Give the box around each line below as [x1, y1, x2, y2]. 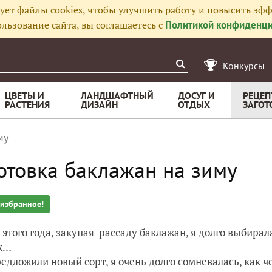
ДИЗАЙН [81, 98, 118, 110]
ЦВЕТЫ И [5, 89, 44, 101]
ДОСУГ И [178, 89, 215, 101]
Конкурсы [223, 59, 265, 72]
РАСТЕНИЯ [5, 98, 50, 110]
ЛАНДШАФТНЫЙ [81, 89, 154, 101]
